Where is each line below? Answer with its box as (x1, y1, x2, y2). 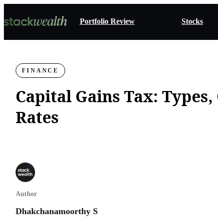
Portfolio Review (79, 17, 135, 25)
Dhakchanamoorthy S (16, 206, 98, 216)
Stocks (182, 17, 203, 25)
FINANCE (22, 67, 59, 74)
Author (16, 190, 37, 198)
